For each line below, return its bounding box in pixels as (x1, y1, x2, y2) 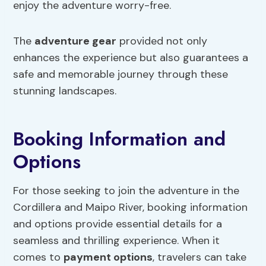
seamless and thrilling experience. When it (13, 233, 220, 248)
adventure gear (34, 34, 117, 49)
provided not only (116, 34, 208, 49)
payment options (64, 250, 153, 265)
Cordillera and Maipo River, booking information (13, 200, 248, 215)
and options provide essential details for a (13, 217, 223, 232)
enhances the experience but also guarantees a (13, 50, 249, 65)
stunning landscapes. (13, 84, 117, 99)
